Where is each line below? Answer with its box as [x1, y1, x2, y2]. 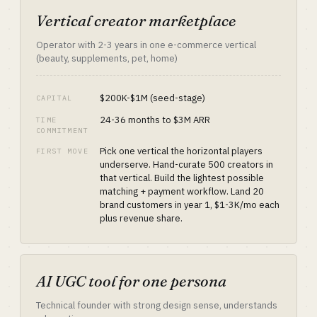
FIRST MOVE [36, 146, 88, 156]
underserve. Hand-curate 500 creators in [100, 158, 273, 171]
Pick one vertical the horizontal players [100, 145, 263, 157]
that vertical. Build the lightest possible [100, 172, 264, 184]
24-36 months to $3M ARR [100, 114, 210, 126]
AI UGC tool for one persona [36, 271, 226, 291]
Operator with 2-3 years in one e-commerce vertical [36, 39, 256, 51]
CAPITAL [36, 93, 73, 103]
